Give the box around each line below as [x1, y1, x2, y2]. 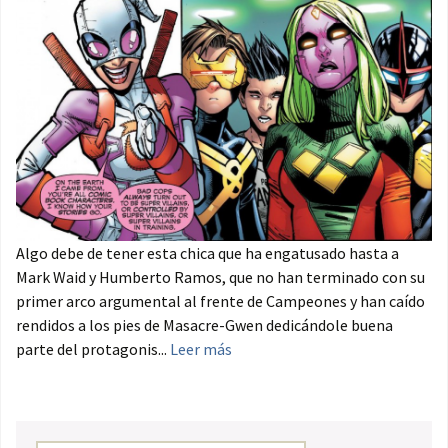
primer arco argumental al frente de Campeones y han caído [16, 291, 425, 312]
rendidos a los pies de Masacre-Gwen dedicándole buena [16, 315, 393, 336]
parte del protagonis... [16, 339, 170, 360]
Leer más [170, 339, 232, 360]
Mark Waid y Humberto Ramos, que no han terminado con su [16, 267, 425, 288]
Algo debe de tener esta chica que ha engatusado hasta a [16, 243, 399, 264]
